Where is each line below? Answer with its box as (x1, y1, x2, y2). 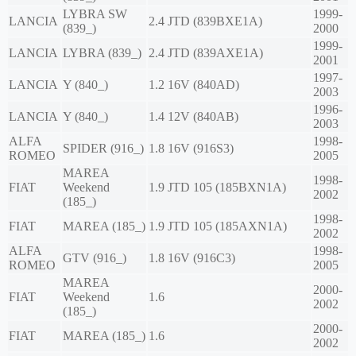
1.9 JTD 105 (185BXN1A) (149, 180, 286, 195)
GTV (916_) (63, 251, 126, 265)
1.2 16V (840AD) (149, 78, 239, 92)
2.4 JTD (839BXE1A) (149, 14, 262, 29)
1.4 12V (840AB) (149, 110, 238, 124)
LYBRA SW (63, 7, 127, 21)
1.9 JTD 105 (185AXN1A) (149, 219, 287, 234)
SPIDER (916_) (63, 141, 144, 156)
